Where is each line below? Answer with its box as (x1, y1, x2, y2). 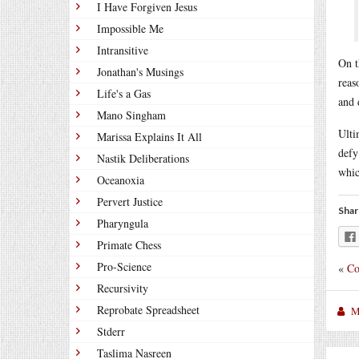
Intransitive (97, 42, 148, 58)
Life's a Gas (97, 86, 151, 101)
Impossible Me (97, 21, 163, 36)
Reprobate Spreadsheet (97, 302, 200, 317)
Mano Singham (97, 107, 166, 123)
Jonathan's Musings (97, 64, 184, 79)
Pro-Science (97, 259, 151, 274)
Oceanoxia (97, 172, 144, 188)
